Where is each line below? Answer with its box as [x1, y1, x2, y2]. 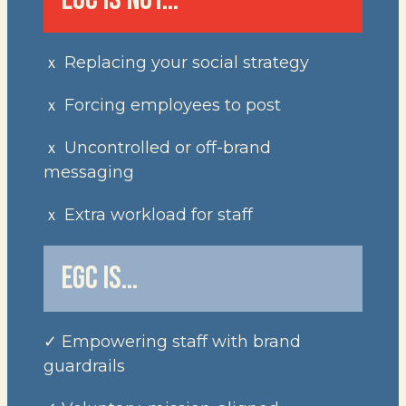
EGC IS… [62, 259, 138, 298]
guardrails [43, 356, 125, 376]
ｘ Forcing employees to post [43, 95, 281, 115]
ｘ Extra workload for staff [43, 205, 253, 225]
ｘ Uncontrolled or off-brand [43, 138, 271, 158]
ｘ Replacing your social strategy [43, 53, 309, 72]
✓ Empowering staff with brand [43, 332, 301, 352]
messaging [43, 162, 134, 182]
